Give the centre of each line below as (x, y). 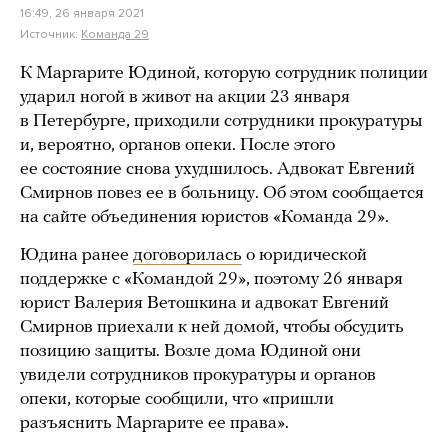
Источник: (50, 34)
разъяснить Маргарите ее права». (154, 423)
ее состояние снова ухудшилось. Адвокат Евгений (217, 169)
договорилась (187, 255)
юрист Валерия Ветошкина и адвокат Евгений (204, 303)
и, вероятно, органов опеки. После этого (177, 145)
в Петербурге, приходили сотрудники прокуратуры (221, 121)
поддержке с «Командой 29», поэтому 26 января (211, 279)
